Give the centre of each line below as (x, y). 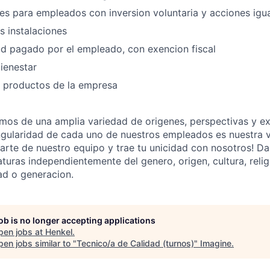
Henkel (59, 231)
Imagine (216, 243)
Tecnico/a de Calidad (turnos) (135, 243)
